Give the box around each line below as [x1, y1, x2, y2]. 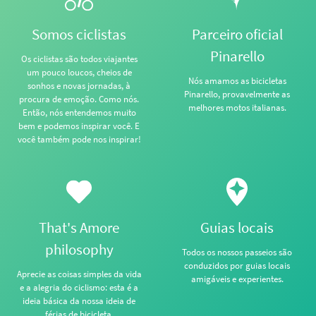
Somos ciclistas [32, 25, 126, 44]
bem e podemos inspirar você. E [18, 120, 140, 132]
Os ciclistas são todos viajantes [20, 53, 138, 65]
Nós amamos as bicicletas [188, 75, 286, 87]
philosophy [44, 240, 114, 259]
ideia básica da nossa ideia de [23, 295, 135, 307]
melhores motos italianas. [188, 102, 286, 114]
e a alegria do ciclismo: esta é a [20, 281, 138, 293]
